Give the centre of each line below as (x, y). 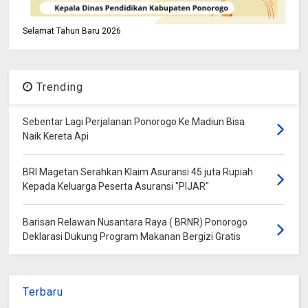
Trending (58, 87)
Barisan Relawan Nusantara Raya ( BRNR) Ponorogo (135, 222)
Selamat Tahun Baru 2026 (72, 31)
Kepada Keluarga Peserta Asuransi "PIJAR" (116, 186)
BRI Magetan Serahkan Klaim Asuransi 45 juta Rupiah (138, 172)
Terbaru (43, 291)
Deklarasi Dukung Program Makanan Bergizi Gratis (132, 236)
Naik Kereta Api (56, 136)
